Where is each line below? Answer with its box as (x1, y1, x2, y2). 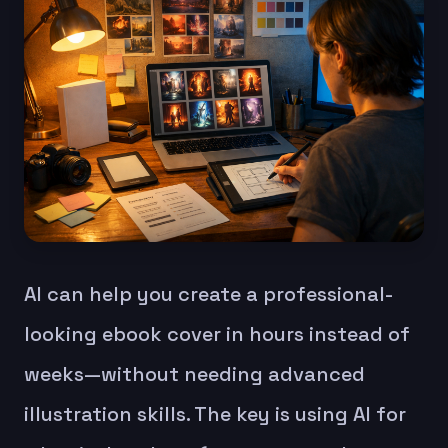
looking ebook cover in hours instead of (24, 320, 410, 347)
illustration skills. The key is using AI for (24, 400, 406, 427)
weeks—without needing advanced (24, 360, 365, 387)
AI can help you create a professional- (24, 280, 393, 307)
